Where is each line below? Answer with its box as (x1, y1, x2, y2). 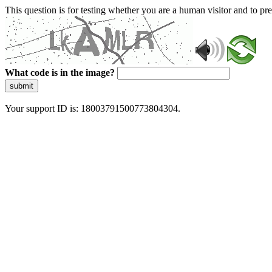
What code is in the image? (5, 67, 115, 78)
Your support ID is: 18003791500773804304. (5, 103, 180, 114)
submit (10, 81, 33, 90)
